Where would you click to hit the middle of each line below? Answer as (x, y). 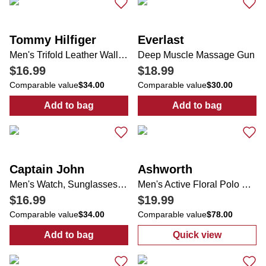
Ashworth (165, 169)
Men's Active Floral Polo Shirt (246, 184)
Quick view (197, 235)
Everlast (161, 40)
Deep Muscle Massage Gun (196, 55)
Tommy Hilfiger (53, 40)
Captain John (47, 169)
